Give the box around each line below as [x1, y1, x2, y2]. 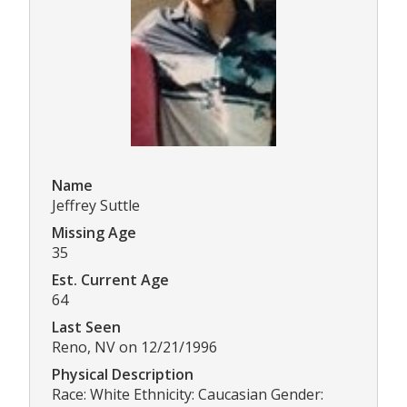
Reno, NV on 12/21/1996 [52, 337, 217, 358]
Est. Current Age [52, 270, 169, 291]
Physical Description [52, 364, 194, 385]
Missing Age [52, 223, 136, 243]
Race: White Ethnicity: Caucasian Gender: [52, 384, 323, 405]
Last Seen [52, 317, 121, 338]
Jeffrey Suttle [52, 195, 140, 216]
